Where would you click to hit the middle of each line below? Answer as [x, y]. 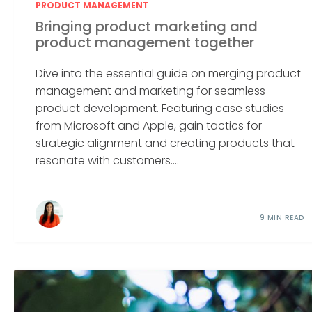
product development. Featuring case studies [160, 108]
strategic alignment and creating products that [165, 143]
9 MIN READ [282, 217]
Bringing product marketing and [147, 26]
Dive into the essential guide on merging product [169, 73]
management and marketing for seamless [151, 91]
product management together [145, 42]
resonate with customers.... [108, 160]
